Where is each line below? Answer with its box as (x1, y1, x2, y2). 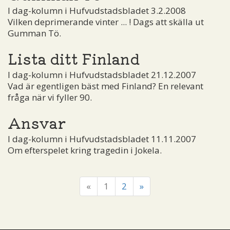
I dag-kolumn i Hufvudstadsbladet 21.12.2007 (8, 68, 196, 81)
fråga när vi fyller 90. (8, 91, 92, 103)
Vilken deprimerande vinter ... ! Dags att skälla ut (8, 15, 204, 28)
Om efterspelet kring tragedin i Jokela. (8, 144, 162, 156)
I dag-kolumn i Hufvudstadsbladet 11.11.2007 (8, 132, 196, 145)
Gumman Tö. (8, 27, 61, 39)
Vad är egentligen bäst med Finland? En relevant (8, 80, 203, 92)
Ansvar (8, 111, 66, 133)
